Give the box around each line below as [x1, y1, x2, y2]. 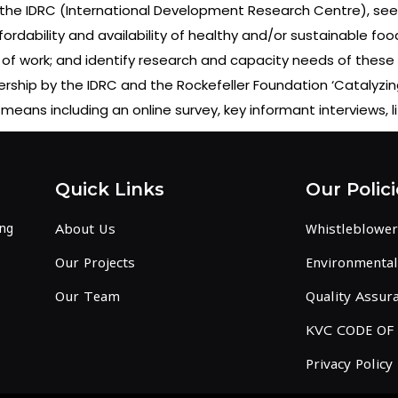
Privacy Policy [305, 355, 393, 372]
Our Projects [55, 254, 136, 271]
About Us [55, 220, 116, 237]
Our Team [55, 288, 121, 305]
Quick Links [55, 179, 165, 201]
